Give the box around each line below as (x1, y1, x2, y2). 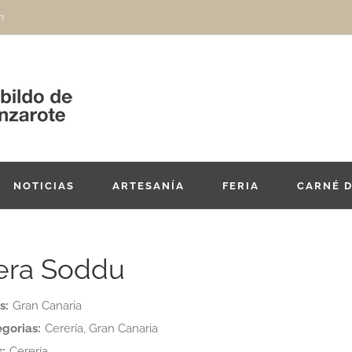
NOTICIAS (13, 179, 75, 192)
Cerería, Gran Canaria (44, 321, 158, 335)
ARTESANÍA (112, 179, 185, 192)
